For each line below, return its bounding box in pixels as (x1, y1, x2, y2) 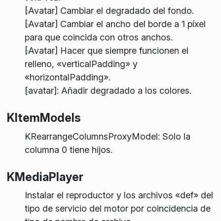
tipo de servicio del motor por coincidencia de (24, 203, 211, 214)
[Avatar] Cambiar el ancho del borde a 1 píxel (24, 19, 206, 30)
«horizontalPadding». (24, 72, 110, 83)
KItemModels (6, 110, 81, 125)
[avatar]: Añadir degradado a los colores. (24, 85, 191, 96)
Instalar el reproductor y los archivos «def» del (24, 190, 213, 201)
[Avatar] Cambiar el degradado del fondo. (24, 5, 194, 16)
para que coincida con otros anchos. (24, 32, 173, 43)
